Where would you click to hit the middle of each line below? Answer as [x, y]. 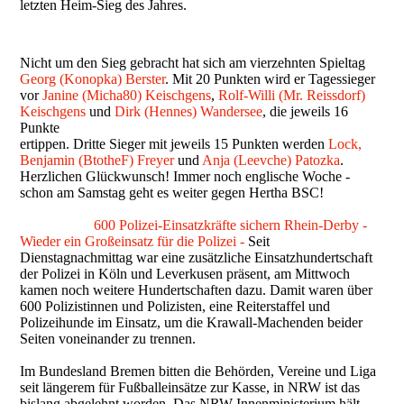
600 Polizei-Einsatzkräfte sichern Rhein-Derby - [230, 225]
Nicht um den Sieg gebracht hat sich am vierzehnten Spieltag [193, 63]
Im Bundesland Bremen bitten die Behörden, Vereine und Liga [198, 372]
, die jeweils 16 [306, 112]
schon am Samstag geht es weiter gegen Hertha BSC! [172, 193]
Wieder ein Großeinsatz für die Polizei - [133, 242]
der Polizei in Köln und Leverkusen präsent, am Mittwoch [185, 274]
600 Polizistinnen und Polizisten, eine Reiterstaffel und [175, 307]
